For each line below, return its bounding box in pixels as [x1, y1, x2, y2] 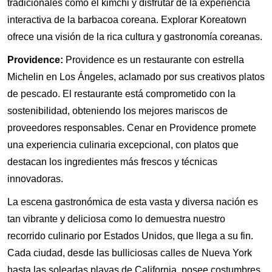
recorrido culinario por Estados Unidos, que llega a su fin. [7, 230, 253, 241]
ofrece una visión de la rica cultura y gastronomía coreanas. [7, 31, 262, 42]
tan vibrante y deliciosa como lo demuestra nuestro [7, 213, 225, 224]
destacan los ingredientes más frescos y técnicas [7, 156, 217, 167]
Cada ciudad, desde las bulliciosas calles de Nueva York [7, 247, 252, 258]
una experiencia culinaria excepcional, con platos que [7, 139, 239, 150]
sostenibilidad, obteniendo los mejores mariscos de [7, 105, 228, 116]
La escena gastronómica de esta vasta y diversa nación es [7, 196, 258, 207]
